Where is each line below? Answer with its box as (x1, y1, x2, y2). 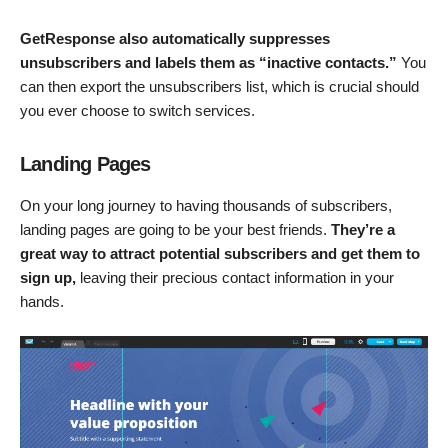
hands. (20, 292, 64, 310)
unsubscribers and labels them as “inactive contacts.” (20, 53, 401, 71)
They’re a (331, 220, 395, 238)
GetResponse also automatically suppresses (20, 29, 330, 47)
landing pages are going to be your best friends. (20, 220, 331, 238)
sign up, (20, 268, 76, 286)
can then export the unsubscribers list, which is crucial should (20, 77, 419, 95)
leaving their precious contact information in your (76, 268, 394, 286)
